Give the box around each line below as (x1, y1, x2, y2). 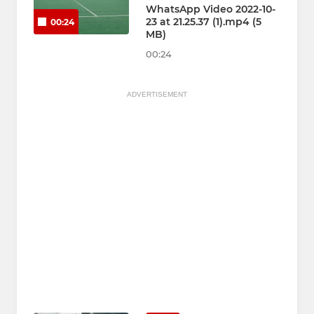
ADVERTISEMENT (127, 90, 187, 99)
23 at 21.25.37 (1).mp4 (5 (146, 15, 261, 29)
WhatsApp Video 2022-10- (146, 3, 275, 16)
